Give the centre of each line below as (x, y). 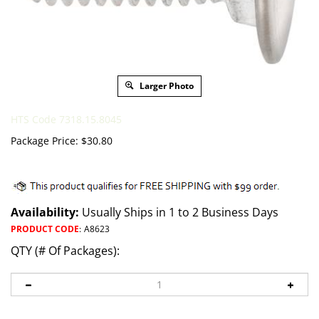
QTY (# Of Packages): (65, 250)
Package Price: (45, 140)
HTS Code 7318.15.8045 (66, 119)
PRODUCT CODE (45, 229)
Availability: (45, 212)
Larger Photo (166, 85)
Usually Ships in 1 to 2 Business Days (179, 212)
